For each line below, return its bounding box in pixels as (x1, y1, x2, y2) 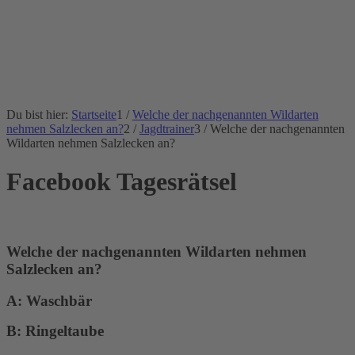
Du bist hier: (6, 108, 68, 121)
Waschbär (26, 292, 92, 310)
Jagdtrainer (139, 122, 194, 136)
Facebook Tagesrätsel (6, 167, 237, 197)
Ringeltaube (25, 323, 104, 340)
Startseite (71, 108, 116, 121)
